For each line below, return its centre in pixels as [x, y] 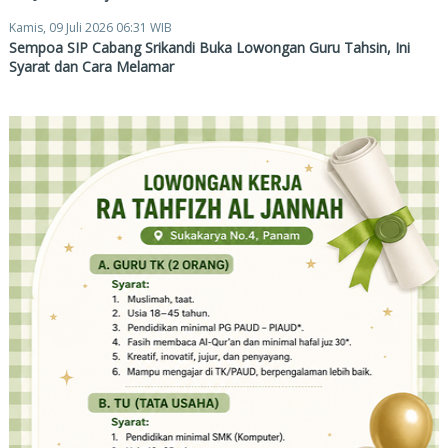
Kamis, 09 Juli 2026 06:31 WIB [90, 27]
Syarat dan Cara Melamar [91, 66]
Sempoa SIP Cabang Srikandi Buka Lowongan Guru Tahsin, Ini [209, 47]
